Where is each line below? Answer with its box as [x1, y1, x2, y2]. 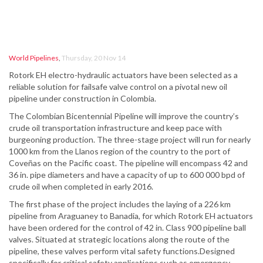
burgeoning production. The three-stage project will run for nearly [9, 134, 251, 145]
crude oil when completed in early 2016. [9, 181, 153, 192]
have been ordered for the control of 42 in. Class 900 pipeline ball [9, 222, 246, 233]
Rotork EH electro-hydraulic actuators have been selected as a [9, 70, 238, 80]
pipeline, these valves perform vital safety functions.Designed [9, 246, 235, 257]
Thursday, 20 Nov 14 [62, 53, 126, 63]
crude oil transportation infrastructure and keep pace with [9, 123, 222, 133]
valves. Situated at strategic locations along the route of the [9, 234, 230, 245]
